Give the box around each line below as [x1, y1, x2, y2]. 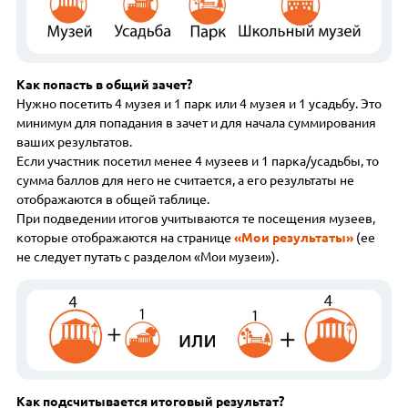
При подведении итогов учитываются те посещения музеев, [16, 211, 376, 227]
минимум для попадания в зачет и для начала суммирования [16, 116, 377, 131]
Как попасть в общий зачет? [16, 77, 193, 93]
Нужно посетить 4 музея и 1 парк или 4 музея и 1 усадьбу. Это [16, 97, 382, 112]
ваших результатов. [16, 135, 133, 150]
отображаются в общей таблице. [16, 192, 210, 208]
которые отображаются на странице [16, 230, 235, 246]
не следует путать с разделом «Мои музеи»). [16, 250, 280, 265]
